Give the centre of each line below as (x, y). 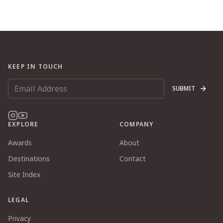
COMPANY (137, 124)
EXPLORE (23, 124)
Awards (20, 143)
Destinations (29, 159)
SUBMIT (184, 88)
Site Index (24, 174)
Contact (133, 159)
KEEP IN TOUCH (36, 66)
